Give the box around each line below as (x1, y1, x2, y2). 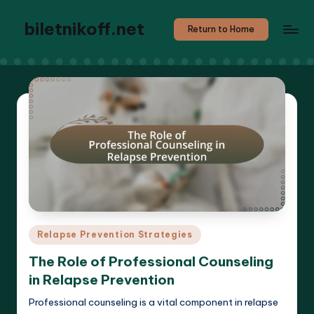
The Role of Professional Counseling (29, 252, 273, 270)
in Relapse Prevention (29, 271, 175, 288)
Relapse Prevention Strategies (37, 229, 193, 240)
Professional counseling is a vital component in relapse (29, 295, 278, 308)
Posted (28, 226, 60, 238)
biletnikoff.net (24, 18, 144, 39)
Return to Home (188, 24, 255, 34)
